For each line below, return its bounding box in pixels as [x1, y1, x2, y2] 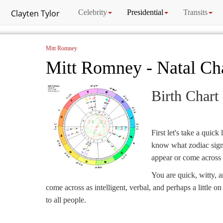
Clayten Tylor [11, 8, 60, 19]
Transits [183, 8, 208, 16]
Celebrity [78, 8, 107, 16]
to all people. [46, 196, 86, 204]
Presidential [127, 8, 163, 16]
